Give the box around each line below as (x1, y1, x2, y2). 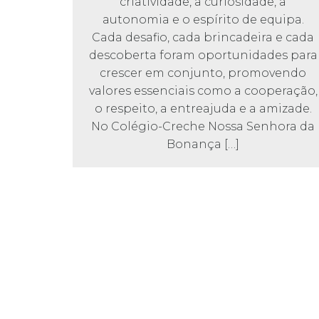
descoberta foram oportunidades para (88, 48, 318, 63)
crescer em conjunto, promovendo (100, 66, 307, 80)
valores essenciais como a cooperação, (88, 84, 318, 98)
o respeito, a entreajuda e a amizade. (94, 102, 312, 116)
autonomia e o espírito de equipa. (102, 13, 304, 27)
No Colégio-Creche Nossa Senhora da (91, 120, 315, 134)
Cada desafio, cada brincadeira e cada (92, 31, 315, 45)
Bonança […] (167, 137, 240, 152)
